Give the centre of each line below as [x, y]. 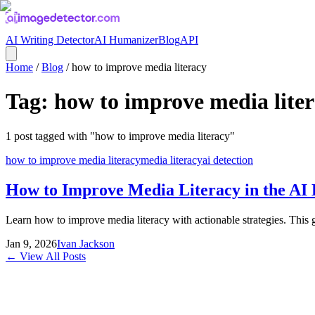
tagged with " [64, 136]
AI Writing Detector [50, 40]
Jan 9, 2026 [31, 243]
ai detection [228, 160]
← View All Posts [46, 256]
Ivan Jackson [86, 243]
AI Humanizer [126, 40]
